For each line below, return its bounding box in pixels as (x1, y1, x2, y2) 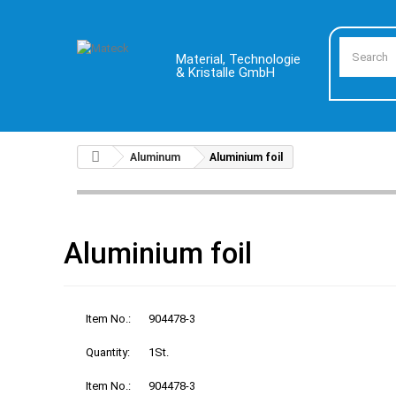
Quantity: (86, 346, 130, 359)
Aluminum (130, 151, 180, 164)
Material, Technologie (176, 51, 301, 67)
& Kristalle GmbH (176, 65, 276, 80)
